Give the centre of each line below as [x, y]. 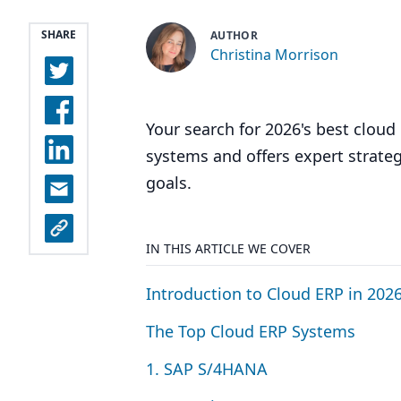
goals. [169, 183]
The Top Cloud [202, 331]
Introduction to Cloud [230, 294]
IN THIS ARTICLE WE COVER [228, 248]
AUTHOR [234, 35]
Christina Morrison [274, 54]
